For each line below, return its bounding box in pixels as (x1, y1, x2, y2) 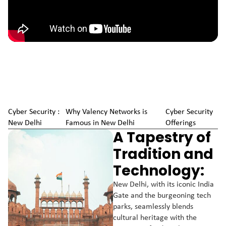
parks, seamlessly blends (113, 203, 193, 211)
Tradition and (113, 144, 213, 164)
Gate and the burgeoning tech (113, 192, 211, 200)
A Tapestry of (113, 128, 211, 147)
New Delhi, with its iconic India (113, 181, 214, 189)
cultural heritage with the (113, 214, 197, 222)
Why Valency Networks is (65, 108, 147, 116)
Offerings (165, 119, 196, 127)
